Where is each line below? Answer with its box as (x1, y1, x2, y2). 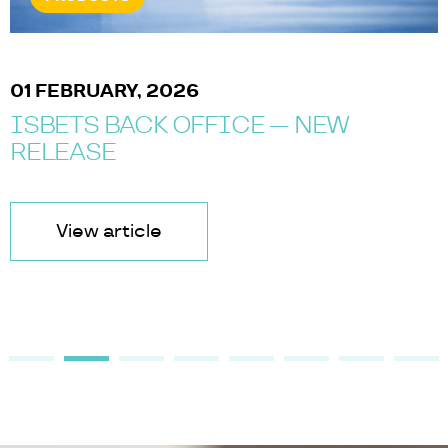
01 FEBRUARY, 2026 (10, 80, 199, 103)
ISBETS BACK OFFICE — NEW (10, 110, 349, 140)
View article (56, 220, 162, 242)
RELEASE (10, 137, 116, 167)
